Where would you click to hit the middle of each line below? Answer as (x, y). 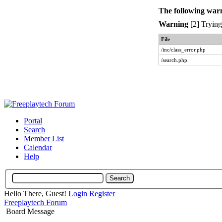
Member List (44, 139)
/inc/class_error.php (183, 50)
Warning (173, 24)
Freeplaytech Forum (35, 202)
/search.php (174, 60)
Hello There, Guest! (36, 193)
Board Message (30, 211)
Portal (33, 121)
